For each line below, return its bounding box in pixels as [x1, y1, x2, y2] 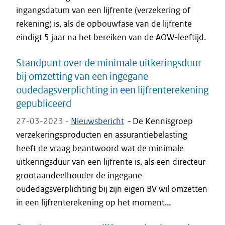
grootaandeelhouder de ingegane [16, 170, 142, 181]
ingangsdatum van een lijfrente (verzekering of [16, 5, 190, 16]
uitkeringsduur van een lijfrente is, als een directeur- [16, 156, 208, 167]
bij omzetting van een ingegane [16, 70, 148, 82]
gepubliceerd [16, 97, 71, 109]
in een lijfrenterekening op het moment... [16, 197, 171, 208]
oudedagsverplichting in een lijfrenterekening [16, 83, 208, 96]
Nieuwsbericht [71, 116, 124, 127]
